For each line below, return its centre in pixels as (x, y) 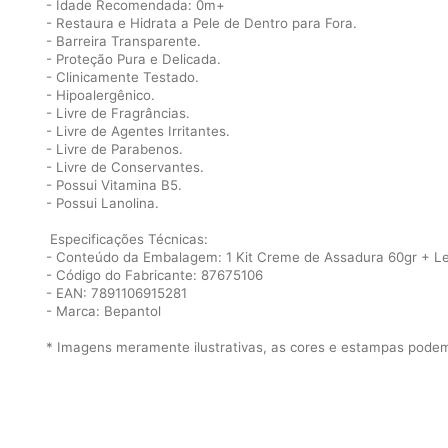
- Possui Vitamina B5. (114, 185)
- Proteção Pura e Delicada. (133, 59)
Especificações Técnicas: (127, 239)
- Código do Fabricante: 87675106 (154, 275)
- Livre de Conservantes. (125, 167)
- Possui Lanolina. (102, 203)
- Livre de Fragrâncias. (118, 113)
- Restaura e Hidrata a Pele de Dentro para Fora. (201, 23)
